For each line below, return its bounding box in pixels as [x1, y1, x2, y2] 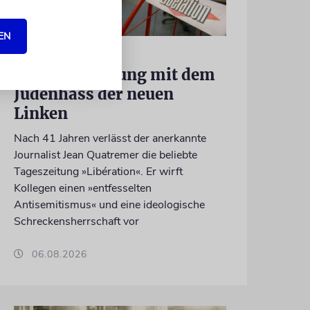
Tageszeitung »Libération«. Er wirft [13, 164, 183, 180]
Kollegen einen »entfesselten [13, 181, 152, 197]
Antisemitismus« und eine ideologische [13, 197, 205, 213]
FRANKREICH [13, 46, 80, 58]
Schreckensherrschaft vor [13, 214, 139, 230]
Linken [13, 104, 68, 124]
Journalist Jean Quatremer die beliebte [13, 147, 197, 163]
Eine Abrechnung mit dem [13, 65, 215, 85]
